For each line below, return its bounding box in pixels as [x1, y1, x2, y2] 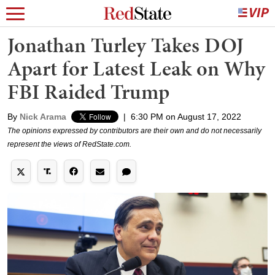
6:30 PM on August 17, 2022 [131, 112, 241, 122]
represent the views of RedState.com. [7, 140, 131, 149]
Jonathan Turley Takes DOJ [7, 31, 244, 60]
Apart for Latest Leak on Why [7, 54, 265, 83]
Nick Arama [20, 112, 66, 122]
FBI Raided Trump [7, 77, 169, 106]
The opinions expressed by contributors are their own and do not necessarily [7, 126, 261, 135]
